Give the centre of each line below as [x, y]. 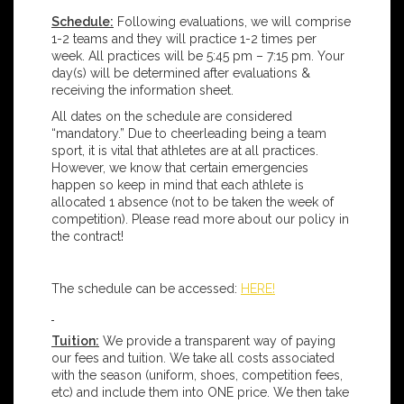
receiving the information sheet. [142, 91]
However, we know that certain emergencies [180, 168]
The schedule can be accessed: [146, 289]
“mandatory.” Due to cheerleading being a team [189, 134]
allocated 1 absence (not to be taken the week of [193, 202]
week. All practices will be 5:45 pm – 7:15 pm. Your [198, 56]
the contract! [87, 237]
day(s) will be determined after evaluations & [181, 73]
